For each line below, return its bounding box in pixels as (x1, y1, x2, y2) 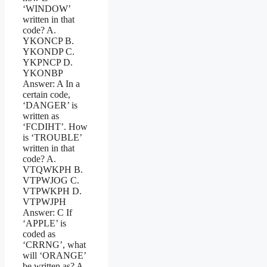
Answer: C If (23, 207, 72, 218)
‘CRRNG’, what (23, 239, 86, 250)
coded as (23, 228, 55, 239)
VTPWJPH (23, 196, 66, 207)
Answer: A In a (23, 78, 80, 89)
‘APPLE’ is (23, 218, 66, 228)
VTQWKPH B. (23, 164, 83, 175)
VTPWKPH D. (23, 185, 82, 196)
